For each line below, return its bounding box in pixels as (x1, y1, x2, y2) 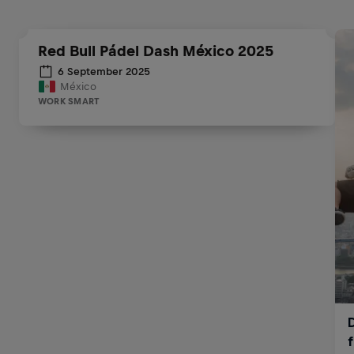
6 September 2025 (58, 66, 150, 77)
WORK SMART (38, 96, 100, 106)
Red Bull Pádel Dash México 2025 (38, 43, 273, 59)
